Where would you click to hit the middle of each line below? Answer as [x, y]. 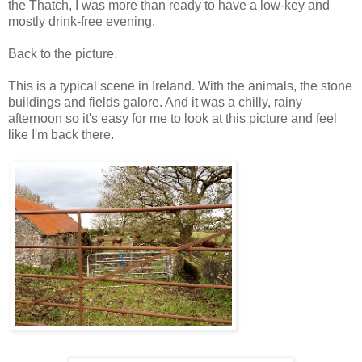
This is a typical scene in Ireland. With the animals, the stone [180, 86]
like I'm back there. [61, 135]
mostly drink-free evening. [82, 22]
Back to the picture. [63, 54]
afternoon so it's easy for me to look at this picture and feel [173, 119]
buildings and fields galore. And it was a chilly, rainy [155, 103]
